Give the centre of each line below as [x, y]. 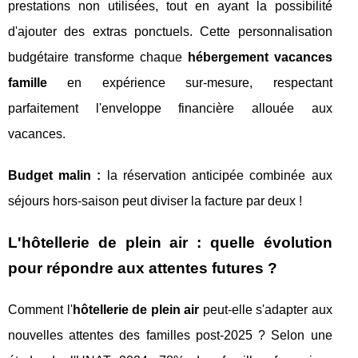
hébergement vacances [260, 58]
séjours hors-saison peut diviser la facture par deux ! [155, 201]
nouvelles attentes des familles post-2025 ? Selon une [170, 336]
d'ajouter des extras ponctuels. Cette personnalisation [170, 32]
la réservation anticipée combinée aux [217, 176]
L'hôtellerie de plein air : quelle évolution [170, 243]
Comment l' [40, 310]
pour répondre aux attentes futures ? [143, 268]
